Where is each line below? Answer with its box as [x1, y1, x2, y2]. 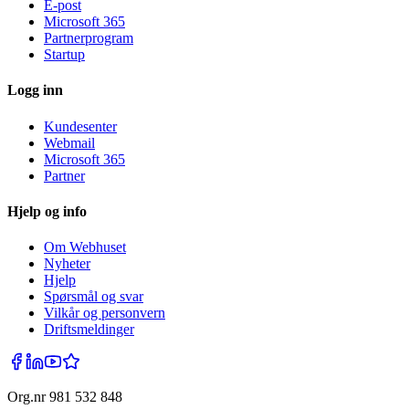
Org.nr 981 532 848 [7, 389, 122, 405]
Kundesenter [44, 118, 117, 134]
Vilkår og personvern [44, 305, 165, 321]
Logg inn [7, 82, 63, 99]
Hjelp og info [7, 203, 87, 219]
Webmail [44, 134, 95, 151]
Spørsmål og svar [44, 288, 143, 305]
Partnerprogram [44, 29, 133, 46]
